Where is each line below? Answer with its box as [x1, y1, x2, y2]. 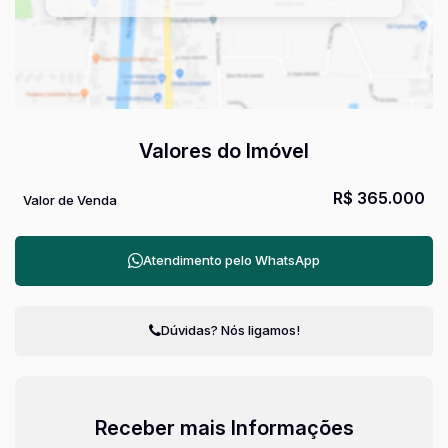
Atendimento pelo [143, 251, 255, 268]
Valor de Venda [23, 191, 117, 208]
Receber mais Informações [94, 415, 354, 440]
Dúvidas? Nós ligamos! [160, 322, 300, 338]
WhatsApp [255, 251, 320, 268]
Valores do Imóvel [139, 138, 309, 163]
